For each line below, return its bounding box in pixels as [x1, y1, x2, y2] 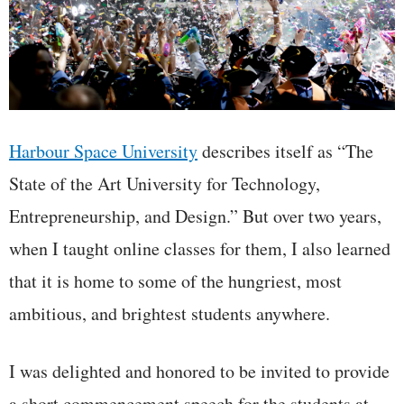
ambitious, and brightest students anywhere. [9, 300, 330, 326]
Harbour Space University [9, 138, 197, 163]
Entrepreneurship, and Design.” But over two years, [9, 203, 381, 228]
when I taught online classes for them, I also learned [9, 235, 390, 261]
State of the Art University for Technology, [9, 170, 320, 196]
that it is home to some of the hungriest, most [9, 268, 342, 293]
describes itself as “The [197, 138, 373, 163]
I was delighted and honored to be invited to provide [9, 358, 390, 383]
